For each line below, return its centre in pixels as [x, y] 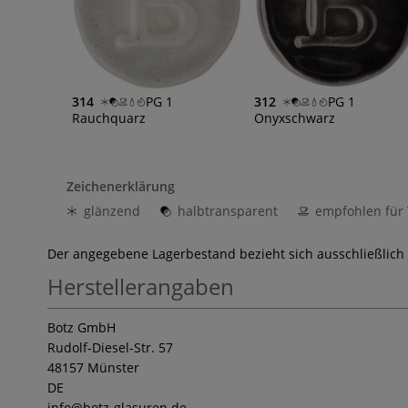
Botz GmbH [82, 327]
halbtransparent [228, 210]
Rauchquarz [109, 117]
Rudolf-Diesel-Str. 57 [110, 347]
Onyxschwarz [294, 117]
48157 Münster [93, 367]
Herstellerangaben [141, 286]
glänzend [112, 210]
